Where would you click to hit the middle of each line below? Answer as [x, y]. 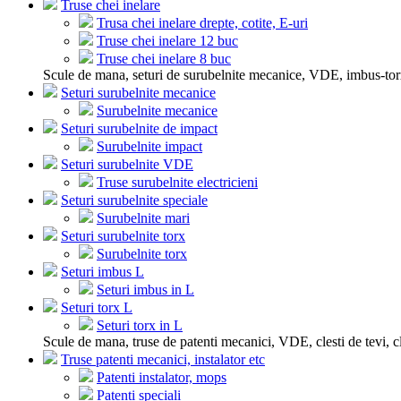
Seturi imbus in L [145, 290]
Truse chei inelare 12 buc [167, 41]
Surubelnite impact [149, 146]
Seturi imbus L [102, 272]
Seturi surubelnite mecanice [138, 93]
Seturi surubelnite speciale [134, 200]
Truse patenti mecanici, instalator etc [163, 359]
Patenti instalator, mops [162, 377]
